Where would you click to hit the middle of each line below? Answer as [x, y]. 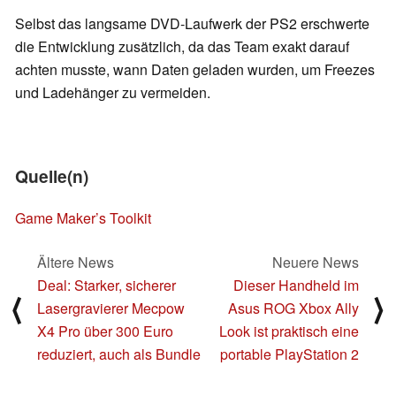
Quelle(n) [52, 176]
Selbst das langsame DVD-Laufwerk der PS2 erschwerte [192, 24]
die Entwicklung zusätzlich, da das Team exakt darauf [182, 47]
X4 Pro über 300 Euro [105, 331]
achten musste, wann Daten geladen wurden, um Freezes [195, 70]
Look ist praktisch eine [289, 331]
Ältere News [76, 263]
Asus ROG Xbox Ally [293, 308]
